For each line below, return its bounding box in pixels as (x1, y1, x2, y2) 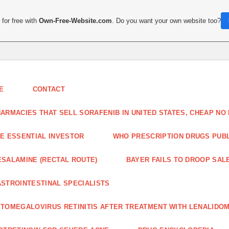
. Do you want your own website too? (112, 16, 221, 25)
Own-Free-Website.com (39, 16, 112, 25)
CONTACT (32, 85, 65, 93)
